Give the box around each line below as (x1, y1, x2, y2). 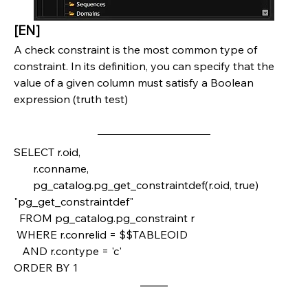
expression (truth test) (14, 92, 128, 107)
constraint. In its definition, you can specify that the (14, 59, 274, 74)
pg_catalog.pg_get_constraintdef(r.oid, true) (14, 178, 33, 192)
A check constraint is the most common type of (14, 43, 257, 57)
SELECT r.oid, (14, 145, 83, 159)
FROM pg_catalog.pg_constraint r (19, 211, 197, 225)
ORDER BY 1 (14, 261, 80, 275)
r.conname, (33, 162, 91, 176)
